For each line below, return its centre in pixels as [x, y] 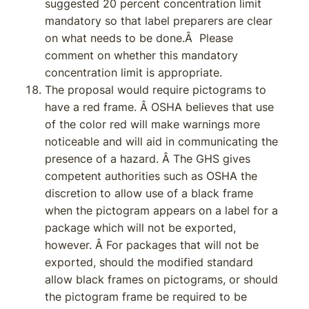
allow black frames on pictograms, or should [161, 279]
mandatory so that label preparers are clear [159, 21]
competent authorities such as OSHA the [151, 176]
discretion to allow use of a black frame [149, 193]
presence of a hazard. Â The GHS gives [148, 159]
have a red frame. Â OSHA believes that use [159, 107]
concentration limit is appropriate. [133, 72]
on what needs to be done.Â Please [139, 38]
